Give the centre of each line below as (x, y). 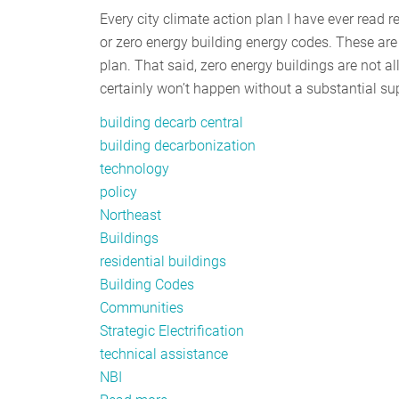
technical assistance (164, 354)
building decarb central (171, 122)
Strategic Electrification (172, 330)
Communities (142, 307)
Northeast (130, 215)
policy (118, 191)
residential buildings (163, 261)
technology (134, 168)
